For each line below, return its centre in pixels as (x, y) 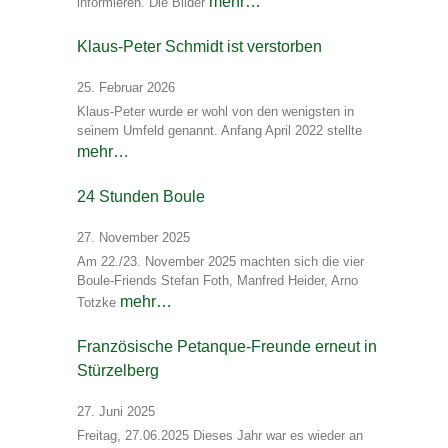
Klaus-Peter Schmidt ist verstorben (199, 47)
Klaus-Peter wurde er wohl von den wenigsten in (215, 112)
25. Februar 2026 (126, 88)
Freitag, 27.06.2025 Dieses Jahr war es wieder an (220, 436)
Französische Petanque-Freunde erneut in (227, 347)
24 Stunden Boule (141, 197)
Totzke (98, 303)
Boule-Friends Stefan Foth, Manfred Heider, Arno (217, 281)
